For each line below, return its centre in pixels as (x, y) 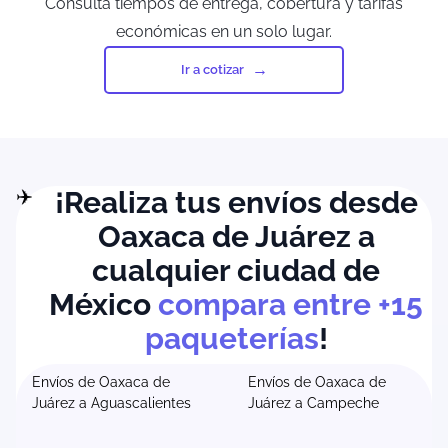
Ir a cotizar (212, 70)
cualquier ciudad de (236, 270)
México (103, 304)
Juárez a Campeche (313, 402)
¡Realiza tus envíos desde (236, 202)
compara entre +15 (290, 304)
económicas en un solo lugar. (224, 31)
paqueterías (231, 338)
